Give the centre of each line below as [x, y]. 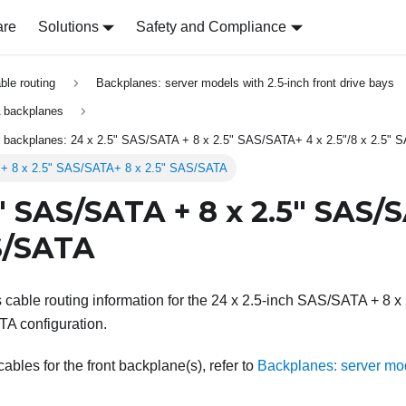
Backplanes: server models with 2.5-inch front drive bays [245, 83]
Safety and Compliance [212, 27]
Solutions [68, 27]
